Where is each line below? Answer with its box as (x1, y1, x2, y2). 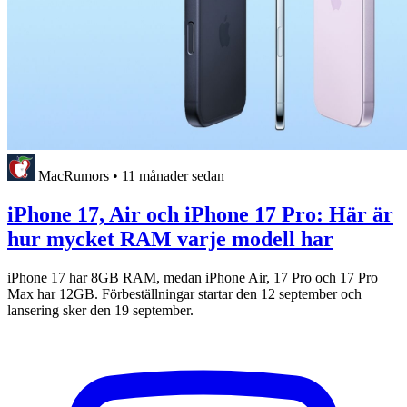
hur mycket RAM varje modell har (7, 227, 333, 252)
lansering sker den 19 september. (7, 303, 194, 319)
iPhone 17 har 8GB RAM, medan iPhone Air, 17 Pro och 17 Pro (7, 270, 378, 286)
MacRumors (38, 168, 109, 184)
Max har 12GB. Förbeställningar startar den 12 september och (7, 286, 362, 303)
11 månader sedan (122, 168, 224, 184)
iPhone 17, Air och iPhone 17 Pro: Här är (7, 203, 393, 227)
